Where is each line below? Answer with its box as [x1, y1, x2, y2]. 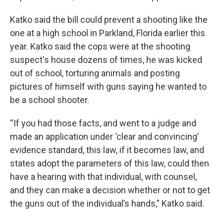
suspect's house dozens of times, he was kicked [10, 55, 202, 65]
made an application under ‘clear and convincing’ [10, 131, 199, 142]
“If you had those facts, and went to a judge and [10, 118, 196, 129]
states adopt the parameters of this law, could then [10, 158, 209, 169]
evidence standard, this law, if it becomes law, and [10, 145, 204, 156]
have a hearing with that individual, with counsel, [10, 171, 197, 182]
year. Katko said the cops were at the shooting [10, 41, 190, 52]
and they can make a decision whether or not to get [10, 185, 210, 196]
